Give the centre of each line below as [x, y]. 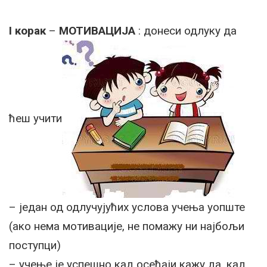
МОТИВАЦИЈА [97, 31]
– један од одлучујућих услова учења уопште [127, 207]
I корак [27, 31]
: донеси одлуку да [186, 31]
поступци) [35, 245]
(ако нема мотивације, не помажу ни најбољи [127, 226]
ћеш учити [35, 119]
